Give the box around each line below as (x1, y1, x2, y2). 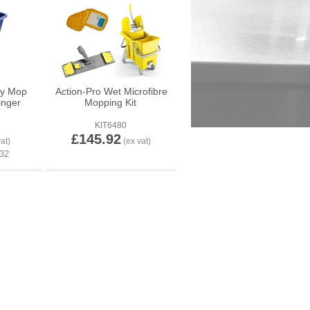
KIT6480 (95, 120, 127, 130)
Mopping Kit (84, 97, 136, 108)
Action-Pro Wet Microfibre (55, 86, 167, 97)
